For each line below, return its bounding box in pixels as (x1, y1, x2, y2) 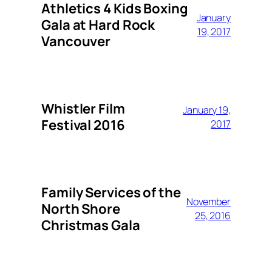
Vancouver (41, 32, 111, 50)
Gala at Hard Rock (41, 15, 155, 34)
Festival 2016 (41, 115, 125, 134)
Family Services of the (41, 183, 181, 202)
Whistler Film (41, 99, 125, 118)
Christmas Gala (41, 216, 140, 234)
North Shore (41, 199, 120, 218)
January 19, (183, 103, 231, 117)
